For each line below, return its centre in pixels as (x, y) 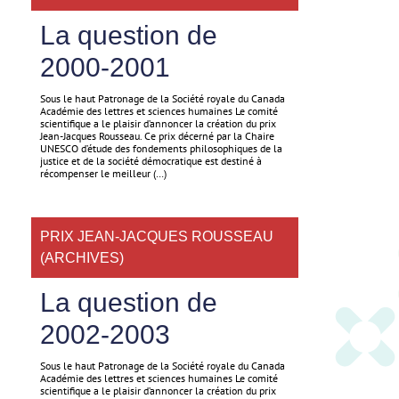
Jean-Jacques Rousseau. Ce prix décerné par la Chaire (157, 136)
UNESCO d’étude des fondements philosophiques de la (161, 148)
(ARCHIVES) (82, 258)
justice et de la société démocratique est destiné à (151, 161)
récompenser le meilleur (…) (103, 173)
